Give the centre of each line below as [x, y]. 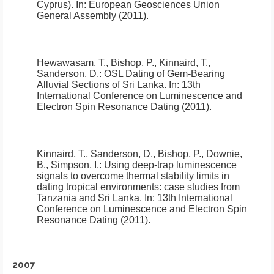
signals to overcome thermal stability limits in [133, 176]
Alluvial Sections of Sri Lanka [100, 84]
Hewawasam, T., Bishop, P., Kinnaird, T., [124, 62]
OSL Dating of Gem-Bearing [165, 73]
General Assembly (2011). [93, 15]
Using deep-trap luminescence [170, 165]
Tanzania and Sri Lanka [88, 198]
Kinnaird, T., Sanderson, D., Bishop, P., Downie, [139, 154]
